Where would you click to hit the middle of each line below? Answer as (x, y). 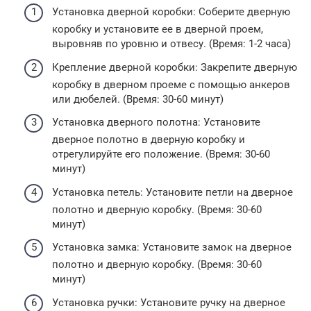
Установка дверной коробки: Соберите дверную (171, 12)
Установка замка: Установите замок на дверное (172, 247)
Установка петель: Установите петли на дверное (173, 192)
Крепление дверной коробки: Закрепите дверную (175, 67)
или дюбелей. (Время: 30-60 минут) (138, 99)
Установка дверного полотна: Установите (156, 123)
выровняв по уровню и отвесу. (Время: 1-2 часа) (171, 44)
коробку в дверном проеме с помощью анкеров (171, 84)
